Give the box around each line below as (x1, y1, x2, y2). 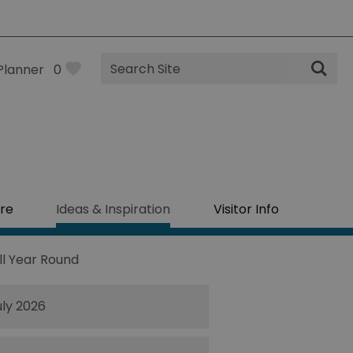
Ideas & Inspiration (56, 200, 171, 218)
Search (100, 69, 144, 87)
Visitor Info (213, 200, 279, 218)
